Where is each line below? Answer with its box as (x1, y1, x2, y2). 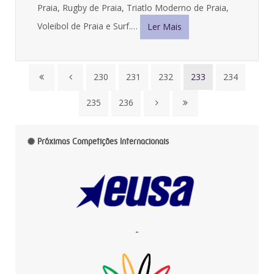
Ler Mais (147, 21, 182, 32)
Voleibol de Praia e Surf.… (37, 20, 138, 32)
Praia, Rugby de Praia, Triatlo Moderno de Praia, (37, 2, 229, 13)
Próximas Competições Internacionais (35, 136, 169, 146)
